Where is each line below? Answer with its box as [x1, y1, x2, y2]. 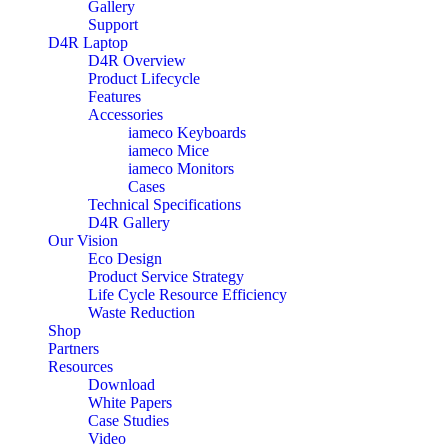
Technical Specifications [88, 195, 241, 213]
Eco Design [88, 249, 162, 267]
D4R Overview [88, 51, 186, 69]
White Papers [88, 393, 172, 411]
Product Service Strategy [88, 267, 244, 285]
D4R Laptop [48, 33, 128, 51]
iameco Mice [128, 141, 209, 159]
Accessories [88, 105, 163, 123]
